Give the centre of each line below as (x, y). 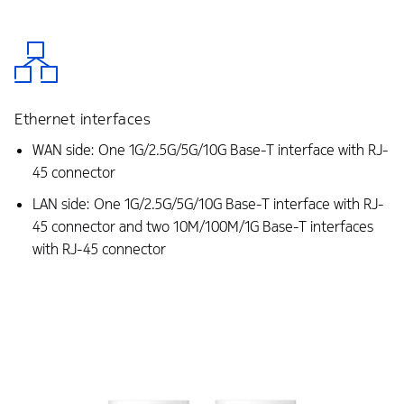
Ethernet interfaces (83, 119)
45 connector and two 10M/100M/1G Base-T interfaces (202, 226)
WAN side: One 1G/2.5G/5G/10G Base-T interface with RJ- (210, 151)
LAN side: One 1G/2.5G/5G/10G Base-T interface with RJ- (208, 204)
